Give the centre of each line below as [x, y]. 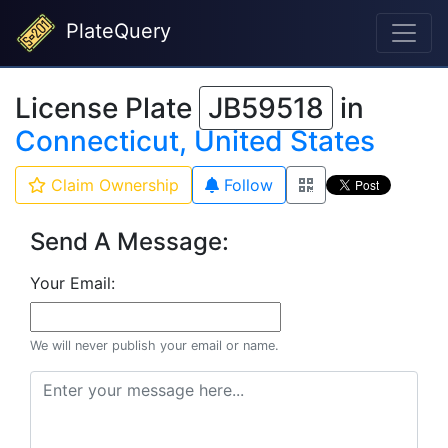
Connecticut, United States [195, 141]
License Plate [107, 108]
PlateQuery [115, 31]
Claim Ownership [112, 185]
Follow [246, 185]
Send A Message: [129, 241]
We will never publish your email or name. [154, 345]
